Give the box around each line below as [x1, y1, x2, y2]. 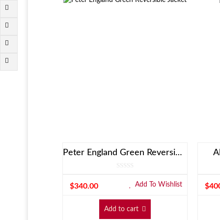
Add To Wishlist [133, 181, 182, 188]
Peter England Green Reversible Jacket [175, 148, 182, 157]
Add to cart [104, 205, 138, 213]
